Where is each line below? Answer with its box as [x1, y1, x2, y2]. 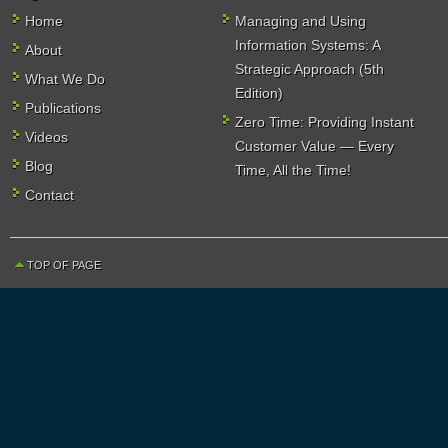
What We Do [25, 71, 105, 87]
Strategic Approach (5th [235, 61, 384, 77]
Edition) [235, 85, 283, 101]
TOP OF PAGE [27, 259, 101, 271]
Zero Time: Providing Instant [235, 114, 414, 130]
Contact [25, 187, 74, 203]
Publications [25, 100, 101, 116]
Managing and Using [235, 13, 366, 29]
